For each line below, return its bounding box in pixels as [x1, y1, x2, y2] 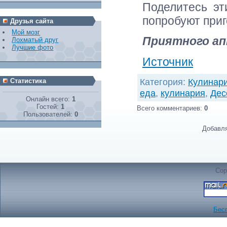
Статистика [10, 77, 46, 85]
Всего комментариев [137, 104, 200, 112]
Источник [142, 55, 193, 68]
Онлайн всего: [26, 95, 72, 103]
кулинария [161, 88, 205, 99]
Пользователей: [23, 110, 74, 119]
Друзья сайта [10, 17, 53, 25]
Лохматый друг [12, 36, 59, 44]
